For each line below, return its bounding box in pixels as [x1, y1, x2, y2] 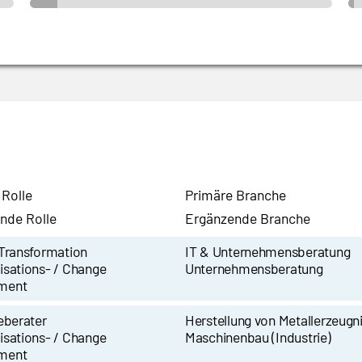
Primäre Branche [185, 186, 286, 204]
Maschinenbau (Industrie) [185, 328, 331, 347]
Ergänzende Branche [185, 209, 310, 228]
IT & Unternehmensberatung [185, 242, 351, 261]
